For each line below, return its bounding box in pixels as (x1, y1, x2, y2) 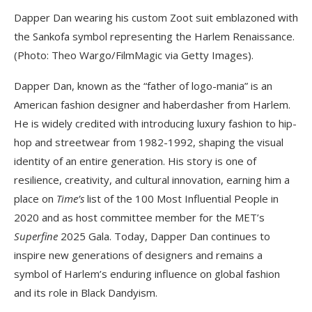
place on (14, 192, 56, 206)
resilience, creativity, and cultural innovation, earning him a (14, 173, 290, 187)
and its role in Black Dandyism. (14, 286, 157, 300)
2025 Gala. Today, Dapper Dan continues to (61, 229, 270, 244)
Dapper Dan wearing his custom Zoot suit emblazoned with (14, 10, 298, 25)
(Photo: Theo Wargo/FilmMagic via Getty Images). (14, 48, 253, 63)
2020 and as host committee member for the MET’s (14, 210, 265, 225)
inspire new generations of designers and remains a (14, 248, 263, 263)
